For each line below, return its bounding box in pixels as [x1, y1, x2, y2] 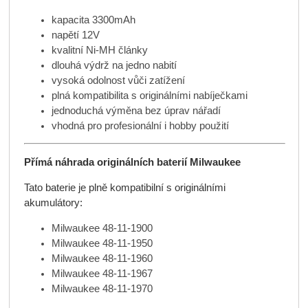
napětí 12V [51, 29, 100, 41]
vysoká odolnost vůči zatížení [51, 74, 185, 86]
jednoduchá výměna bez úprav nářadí [51, 104, 221, 116]
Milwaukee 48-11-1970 [51, 283, 153, 294]
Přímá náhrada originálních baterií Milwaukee [23, 157, 241, 168]
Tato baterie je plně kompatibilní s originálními [23, 182, 225, 194]
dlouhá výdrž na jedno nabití [51, 59, 177, 71]
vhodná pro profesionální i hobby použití [51, 120, 229, 131]
